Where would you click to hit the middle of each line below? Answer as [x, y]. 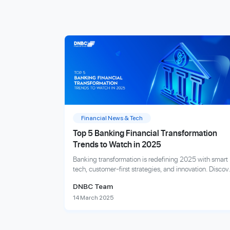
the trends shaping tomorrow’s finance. [129, 178]
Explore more [97, 207]
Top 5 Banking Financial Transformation [145, 133]
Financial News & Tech [112, 118]
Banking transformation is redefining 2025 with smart [150, 159]
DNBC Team [93, 186]
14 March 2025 [93, 198]
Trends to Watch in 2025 [117, 144]
